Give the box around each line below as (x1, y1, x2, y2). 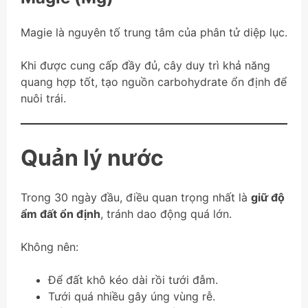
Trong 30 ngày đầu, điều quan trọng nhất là (21, 190, 251, 205)
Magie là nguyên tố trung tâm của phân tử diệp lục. (21, 25, 287, 40)
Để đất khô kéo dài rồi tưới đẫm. (48, 273, 218, 287)
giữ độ (251, 190, 285, 205)
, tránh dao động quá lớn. (100, 207, 232, 221)
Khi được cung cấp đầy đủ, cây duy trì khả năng (21, 58, 270, 73)
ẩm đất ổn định (21, 207, 100, 221)
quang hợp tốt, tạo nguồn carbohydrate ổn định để (21, 75, 287, 89)
